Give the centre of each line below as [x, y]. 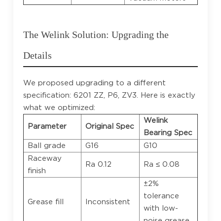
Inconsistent [108, 202]
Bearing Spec [168, 132]
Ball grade [46, 145]
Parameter [47, 126]
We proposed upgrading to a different [94, 83]
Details [37, 55]
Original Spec [110, 126]
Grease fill [45, 202]
